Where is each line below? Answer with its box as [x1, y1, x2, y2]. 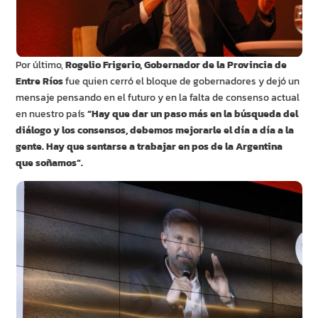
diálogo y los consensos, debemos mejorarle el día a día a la [16, 123, 295, 138]
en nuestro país [16, 106, 86, 122]
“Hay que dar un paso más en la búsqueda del [85, 106, 299, 122]
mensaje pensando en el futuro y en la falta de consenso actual [16, 90, 300, 106]
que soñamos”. [16, 155, 84, 171]
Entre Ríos [16, 74, 64, 89]
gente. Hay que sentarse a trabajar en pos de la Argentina [16, 139, 283, 155]
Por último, [16, 57, 66, 73]
